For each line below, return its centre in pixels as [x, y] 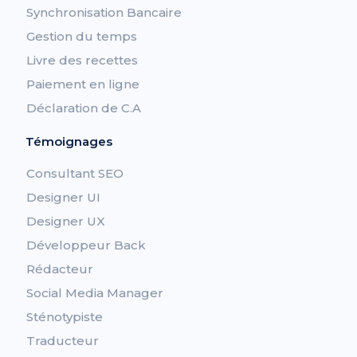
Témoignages [69, 141]
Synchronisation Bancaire [104, 12]
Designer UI [64, 197]
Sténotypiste [65, 316]
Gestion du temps [82, 36]
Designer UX [66, 221]
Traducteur [63, 340]
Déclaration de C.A [84, 108]
